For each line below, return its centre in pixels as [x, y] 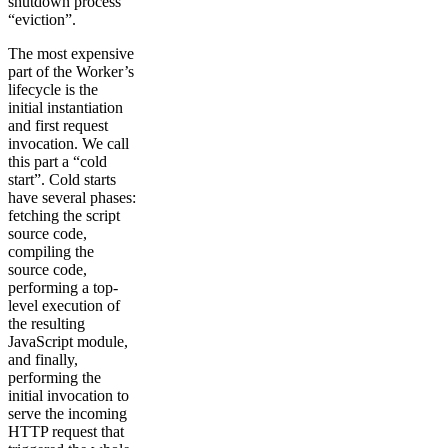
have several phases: [72, 197]
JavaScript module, [68, 341]
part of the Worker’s [71, 71]
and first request [58, 125]
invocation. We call [68, 143]
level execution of [64, 305]
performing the [54, 377]
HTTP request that [66, 431]
